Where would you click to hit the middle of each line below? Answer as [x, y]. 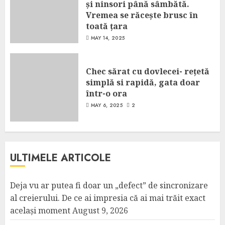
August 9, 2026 [100, 210]
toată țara [107, 26]
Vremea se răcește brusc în [142, 15]
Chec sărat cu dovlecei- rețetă [148, 71]
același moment [40, 210]
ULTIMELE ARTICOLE [61, 158]
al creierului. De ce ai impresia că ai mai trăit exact [108, 198]
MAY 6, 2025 [106, 105]
